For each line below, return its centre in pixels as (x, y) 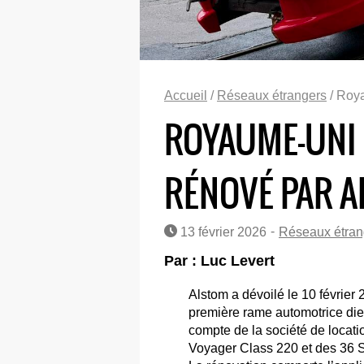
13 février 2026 (222, 232)
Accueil (186, 95)
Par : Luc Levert (219, 261)
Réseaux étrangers (272, 95)
